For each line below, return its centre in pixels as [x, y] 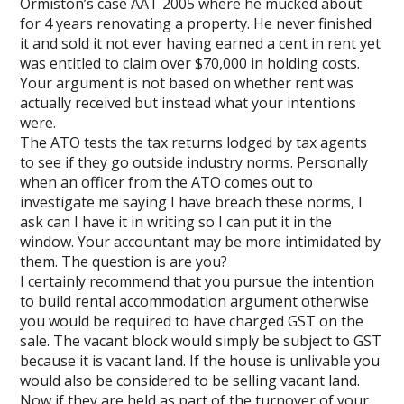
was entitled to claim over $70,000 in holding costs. [190, 63]
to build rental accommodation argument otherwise [195, 301]
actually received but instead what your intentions [188, 103]
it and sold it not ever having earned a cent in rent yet [201, 43]
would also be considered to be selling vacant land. [190, 381]
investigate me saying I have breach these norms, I [192, 202]
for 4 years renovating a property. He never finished [196, 23]
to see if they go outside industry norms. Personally [194, 162]
